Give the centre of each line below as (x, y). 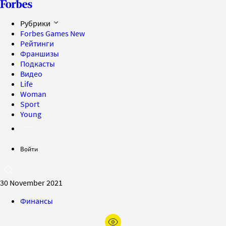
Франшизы (40, 53)
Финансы (37, 201)
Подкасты (38, 64)
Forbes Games (45, 33)
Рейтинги (37, 43)
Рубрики (36, 23)
